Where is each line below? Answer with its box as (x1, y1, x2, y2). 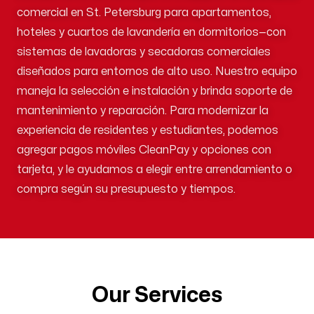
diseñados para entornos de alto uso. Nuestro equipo (17, 66, 297, 77)
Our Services (91, 285, 223, 306)
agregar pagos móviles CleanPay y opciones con (17, 144, 271, 156)
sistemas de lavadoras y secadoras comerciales (17, 46, 271, 57)
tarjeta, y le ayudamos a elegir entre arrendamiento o (17, 164, 292, 175)
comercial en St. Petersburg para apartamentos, (17, 7, 271, 18)
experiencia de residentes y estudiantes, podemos (17, 125, 278, 136)
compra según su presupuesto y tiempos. (17, 184, 235, 195)
